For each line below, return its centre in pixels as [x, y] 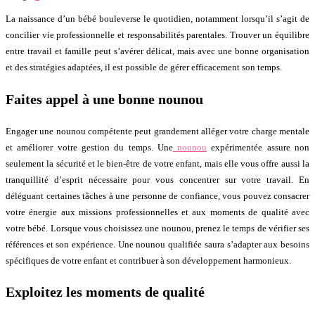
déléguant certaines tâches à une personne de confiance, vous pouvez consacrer [157, 195]
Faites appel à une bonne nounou [104, 99]
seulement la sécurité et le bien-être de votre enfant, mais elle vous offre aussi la [157, 163]
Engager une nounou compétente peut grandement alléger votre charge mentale [157, 131]
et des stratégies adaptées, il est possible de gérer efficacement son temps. [144, 67]
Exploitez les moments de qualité [105, 292]
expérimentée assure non [258, 147]
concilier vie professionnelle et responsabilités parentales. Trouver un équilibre [157, 35]
